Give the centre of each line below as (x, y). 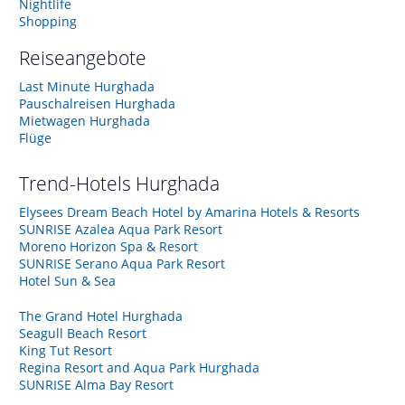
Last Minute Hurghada (87, 86)
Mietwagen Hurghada (85, 120)
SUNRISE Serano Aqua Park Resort (122, 263)
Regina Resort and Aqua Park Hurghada (139, 367)
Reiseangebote (83, 57)
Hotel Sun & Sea (67, 280)
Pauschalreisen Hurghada (97, 103)
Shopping (48, 21)
